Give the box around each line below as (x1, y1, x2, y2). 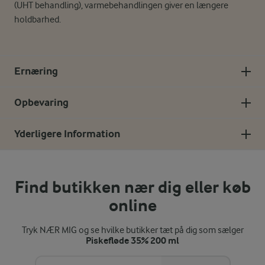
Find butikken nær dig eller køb (14, 177, 251, 198)
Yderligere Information (14, 128, 120, 140)
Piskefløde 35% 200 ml (86, 235, 179, 246)
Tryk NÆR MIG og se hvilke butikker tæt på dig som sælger (21, 225, 244, 235)
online (108, 196, 157, 216)
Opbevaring (14, 96, 69, 109)
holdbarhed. (14, 14, 61, 25)
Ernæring (14, 65, 58, 77)
